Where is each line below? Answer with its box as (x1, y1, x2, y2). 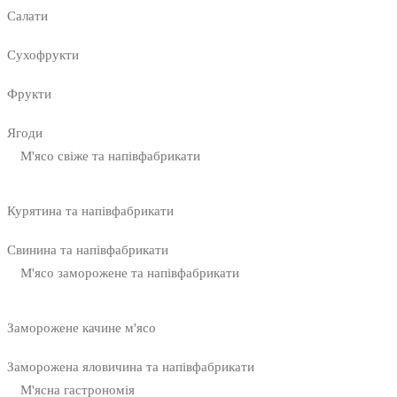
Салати (7, 9, 48, 24)
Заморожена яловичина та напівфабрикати (7, 360, 254, 375)
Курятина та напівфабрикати (7, 204, 174, 219)
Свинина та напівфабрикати (7, 243, 168, 258)
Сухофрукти (7, 48, 79, 63)
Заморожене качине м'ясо (7, 321, 156, 336)
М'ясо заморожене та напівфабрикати (20, 266, 239, 281)
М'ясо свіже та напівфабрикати (20, 149, 200, 164)
